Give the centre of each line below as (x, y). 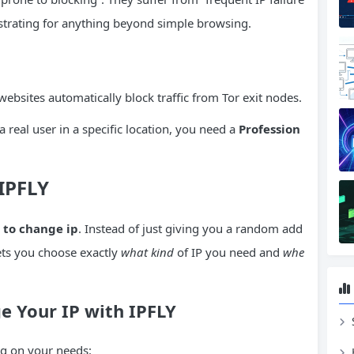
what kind (147, 252)
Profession (269, 128)
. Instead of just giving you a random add (190, 228)
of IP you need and (228, 252)
